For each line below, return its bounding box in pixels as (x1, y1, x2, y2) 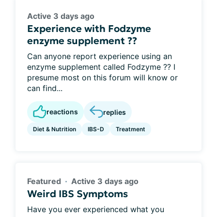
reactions (46, 108, 78, 116)
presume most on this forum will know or (27, 73, 178, 82)
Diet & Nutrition (33, 125, 76, 133)
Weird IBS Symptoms (27, 187, 128, 200)
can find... (27, 83, 62, 93)
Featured (27, 176, 61, 186)
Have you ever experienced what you (27, 204, 164, 214)
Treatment (116, 125, 145, 133)
